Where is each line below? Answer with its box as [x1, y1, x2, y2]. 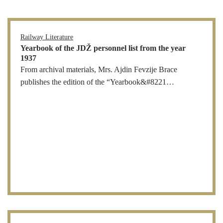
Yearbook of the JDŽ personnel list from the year [20, 43, 186, 53]
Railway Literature [20, 33, 73, 41]
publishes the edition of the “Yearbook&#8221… [20, 77, 174, 87]
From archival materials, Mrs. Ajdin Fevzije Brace [20, 65, 177, 74]
